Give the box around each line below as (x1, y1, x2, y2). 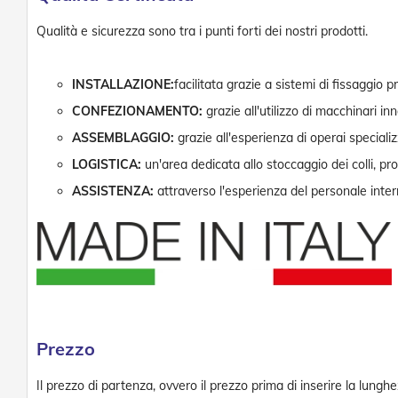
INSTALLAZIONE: (72, 76, 174, 92)
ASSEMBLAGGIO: (72, 130, 174, 146)
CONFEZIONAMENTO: (72, 103, 203, 119)
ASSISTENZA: (72, 183, 154, 199)
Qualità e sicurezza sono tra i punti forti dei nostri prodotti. (36, 23, 368, 39)
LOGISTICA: (72, 156, 141, 172)
